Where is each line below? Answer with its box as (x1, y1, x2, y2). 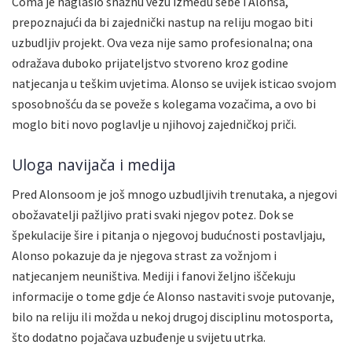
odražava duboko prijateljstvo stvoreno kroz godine (12, 54, 288, 71)
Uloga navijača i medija (12, 154, 176, 176)
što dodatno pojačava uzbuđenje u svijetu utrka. (12, 328, 266, 345)
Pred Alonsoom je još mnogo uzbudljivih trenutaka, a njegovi (12, 185, 337, 202)
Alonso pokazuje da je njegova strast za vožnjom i (12, 247, 277, 263)
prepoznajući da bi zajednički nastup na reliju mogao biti (12, 13, 313, 30)
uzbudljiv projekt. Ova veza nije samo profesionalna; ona (12, 34, 313, 50)
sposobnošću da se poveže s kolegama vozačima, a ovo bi (12, 95, 316, 112)
